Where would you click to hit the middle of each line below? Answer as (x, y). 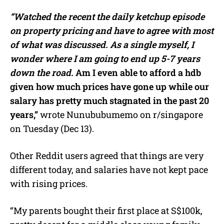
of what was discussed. (60, 44)
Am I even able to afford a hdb (138, 72)
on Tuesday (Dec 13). (52, 128)
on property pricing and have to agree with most (112, 30)
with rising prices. (49, 183)
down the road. (43, 72)
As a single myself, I (152, 44)
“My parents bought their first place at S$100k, (106, 210)
